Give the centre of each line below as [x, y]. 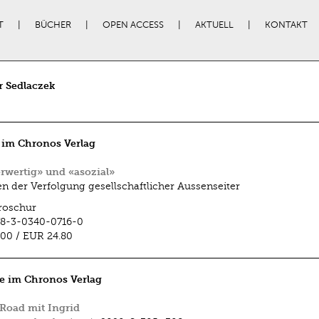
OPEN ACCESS [133, 25]
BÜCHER [53, 25]
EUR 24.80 [49, 236]
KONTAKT [286, 25]
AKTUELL [214, 25]
